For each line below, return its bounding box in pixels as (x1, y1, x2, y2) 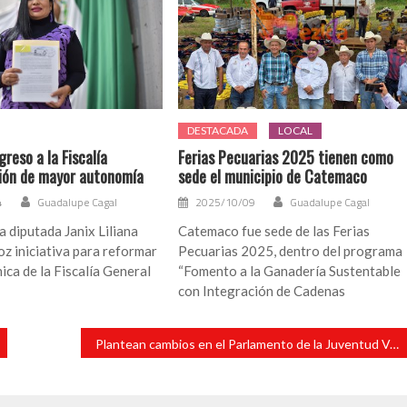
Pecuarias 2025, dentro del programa (178, 243, 403, 260)
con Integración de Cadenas (178, 283, 346, 300)
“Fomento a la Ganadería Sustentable (178, 263, 402, 280)
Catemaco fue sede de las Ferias (178, 223, 371, 240)
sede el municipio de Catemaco (178, 164, 368, 189)
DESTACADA (187, 124, 249, 138)
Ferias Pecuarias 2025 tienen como (178, 145, 394, 170)
